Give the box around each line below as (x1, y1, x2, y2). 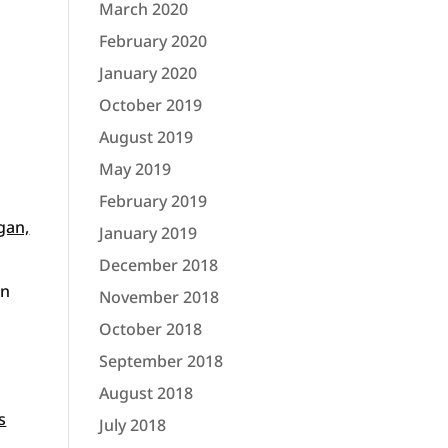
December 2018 (98, 254, 218, 276)
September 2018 (98, 350, 223, 372)
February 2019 (98, 190, 207, 212)
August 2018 (98, 382, 193, 404)
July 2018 (98, 414, 166, 436)
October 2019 (98, 94, 202, 116)
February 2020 (98, 30, 207, 52)
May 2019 (98, 158, 171, 180)
